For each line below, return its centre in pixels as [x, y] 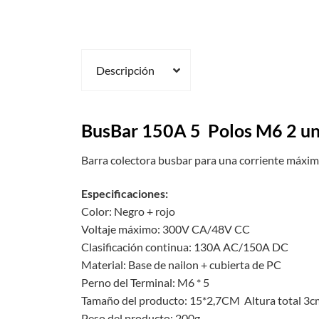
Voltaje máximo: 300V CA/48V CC [165, 229]
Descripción [125, 70]
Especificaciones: [124, 194]
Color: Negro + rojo [128, 211]
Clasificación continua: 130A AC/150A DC [184, 247]
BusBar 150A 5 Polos [168, 131]
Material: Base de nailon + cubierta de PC [181, 265]
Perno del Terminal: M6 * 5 [145, 283]
